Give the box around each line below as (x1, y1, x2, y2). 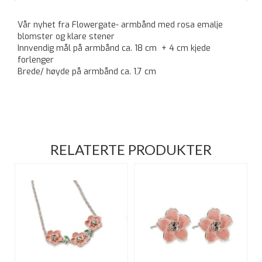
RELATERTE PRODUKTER (50, 140, 212, 158)
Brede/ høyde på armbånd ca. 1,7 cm (18, 65, 156, 77)
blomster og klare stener (18, 30, 115, 42)
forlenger (18, 54, 54, 65)
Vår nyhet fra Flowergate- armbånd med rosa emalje (18, 19, 223, 30)
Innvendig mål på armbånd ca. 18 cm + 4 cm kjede (18, 42, 211, 54)
